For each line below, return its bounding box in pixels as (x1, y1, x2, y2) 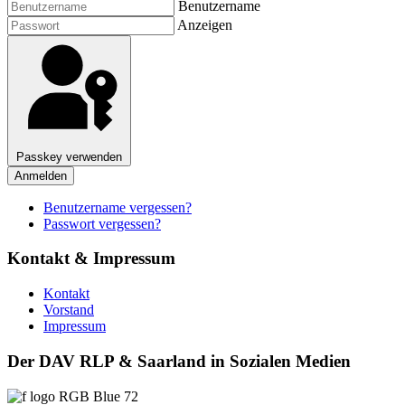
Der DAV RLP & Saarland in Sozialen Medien (7, 351, 351, 371)
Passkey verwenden (16, 149, 122, 164)
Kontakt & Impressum (7, 249, 175, 268)
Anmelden (14, 168, 67, 183)
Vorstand (43, 302, 94, 318)
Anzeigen (177, 16, 232, 33)
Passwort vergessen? (43, 215, 161, 231)
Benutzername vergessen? (43, 199, 192, 215)
